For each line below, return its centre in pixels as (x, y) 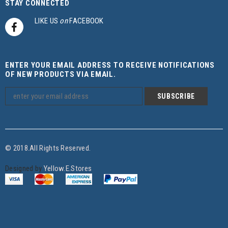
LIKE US (47, 21)
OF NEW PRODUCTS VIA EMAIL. (61, 75)
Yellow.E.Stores (68, 169)
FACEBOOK (86, 21)
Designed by (24, 169)
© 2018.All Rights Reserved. (48, 148)
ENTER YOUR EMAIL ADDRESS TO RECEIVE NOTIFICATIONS (110, 65)
